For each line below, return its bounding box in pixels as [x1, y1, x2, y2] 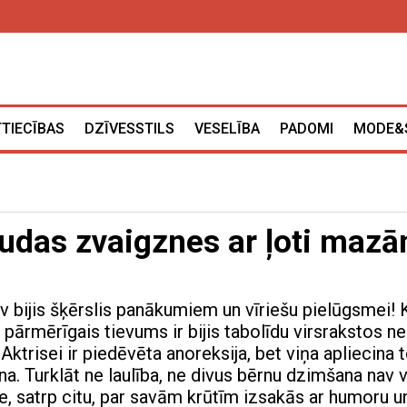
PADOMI [280, 120, 333, 138]
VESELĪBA [194, 120, 260, 138]
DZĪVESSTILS [84, 120, 174, 138]
